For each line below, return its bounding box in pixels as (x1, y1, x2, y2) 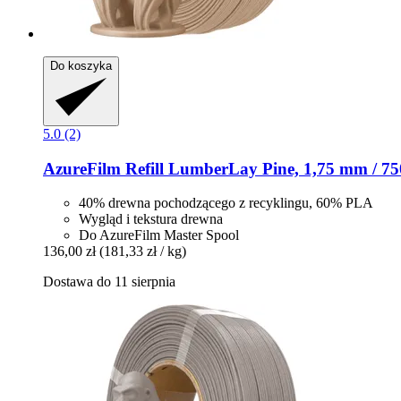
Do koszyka (50, 59, 112, 73)
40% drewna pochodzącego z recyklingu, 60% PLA (79, 195, 373, 211)
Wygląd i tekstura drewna (79, 211, 223, 227)
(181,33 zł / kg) (99, 243, 186, 260)
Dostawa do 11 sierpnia (43, 274, 175, 290)
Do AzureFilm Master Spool (79, 227, 239, 243)
